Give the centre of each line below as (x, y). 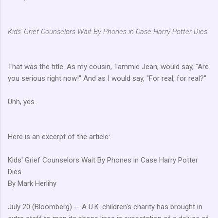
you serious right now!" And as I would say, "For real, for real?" (107, 78)
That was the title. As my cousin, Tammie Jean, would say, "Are (108, 66)
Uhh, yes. (22, 101)
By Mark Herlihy (32, 183)
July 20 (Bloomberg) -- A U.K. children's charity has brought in (105, 207)
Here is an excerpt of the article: (59, 136)
